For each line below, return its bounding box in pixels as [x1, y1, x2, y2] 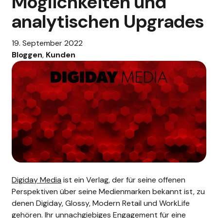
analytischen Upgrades [12, 9, 204, 34]
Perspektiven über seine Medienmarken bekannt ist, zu [12, 186, 205, 197]
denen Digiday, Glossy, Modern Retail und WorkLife [12, 198, 190, 208]
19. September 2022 [12, 37, 83, 48]
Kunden [46, 49, 75, 60]
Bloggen [12, 49, 42, 60]
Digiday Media [12, 174, 61, 185]
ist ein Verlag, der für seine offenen [61, 174, 185, 185]
